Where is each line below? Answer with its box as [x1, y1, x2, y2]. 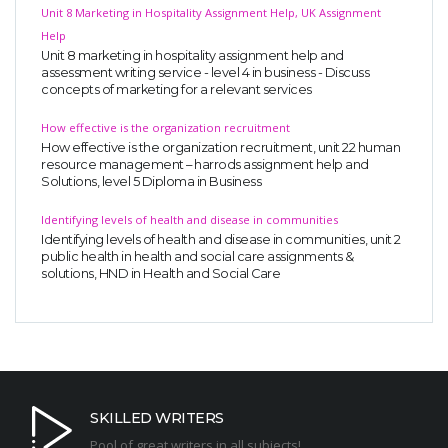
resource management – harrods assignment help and [41, 157, 369, 173]
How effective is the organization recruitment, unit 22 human [41, 140, 400, 156]
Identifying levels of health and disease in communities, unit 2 [41, 232, 401, 248]
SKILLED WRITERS [90, 408, 224, 427]
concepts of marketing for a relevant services [41, 82, 312, 98]
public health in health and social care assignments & [41, 249, 354, 265]
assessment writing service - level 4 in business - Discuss [41, 65, 369, 81]
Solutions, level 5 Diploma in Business [41, 174, 261, 190]
